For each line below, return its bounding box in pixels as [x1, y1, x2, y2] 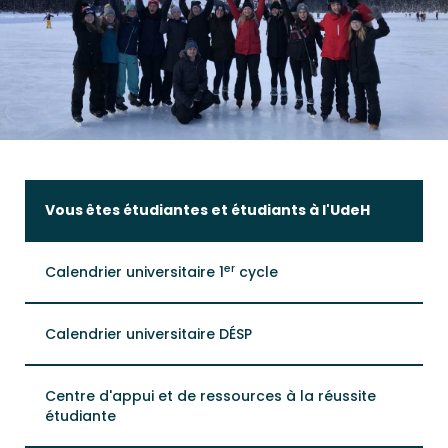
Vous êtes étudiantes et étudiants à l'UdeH [45, 200, 370, 220]
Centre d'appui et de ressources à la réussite [45, 386, 376, 406]
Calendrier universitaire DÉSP [45, 324, 252, 344]
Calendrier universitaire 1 [45, 262, 224, 282]
